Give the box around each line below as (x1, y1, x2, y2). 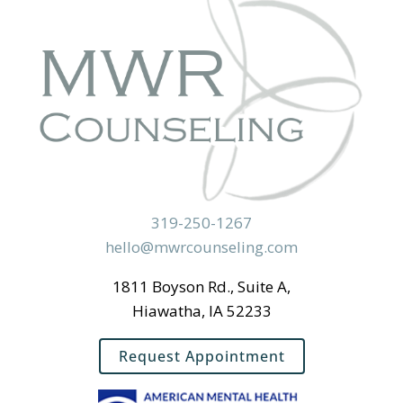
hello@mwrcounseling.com (105, 236, 298, 257)
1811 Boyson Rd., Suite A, (112, 275, 291, 297)
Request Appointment (118, 345, 285, 366)
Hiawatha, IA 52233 (131, 300, 272, 321)
